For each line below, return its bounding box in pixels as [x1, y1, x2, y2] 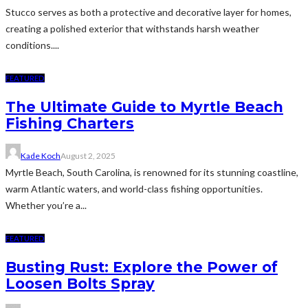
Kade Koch [21, 151, 60, 162]
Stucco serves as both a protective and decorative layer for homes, [5, 6, 291, 19]
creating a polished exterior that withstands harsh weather [5, 23, 259, 35]
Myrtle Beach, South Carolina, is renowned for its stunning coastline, [5, 166, 298, 179]
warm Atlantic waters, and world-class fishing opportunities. [5, 183, 263, 195]
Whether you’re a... [5, 199, 87, 212]
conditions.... [5, 39, 59, 52]
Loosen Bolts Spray [5, 274, 155, 292]
